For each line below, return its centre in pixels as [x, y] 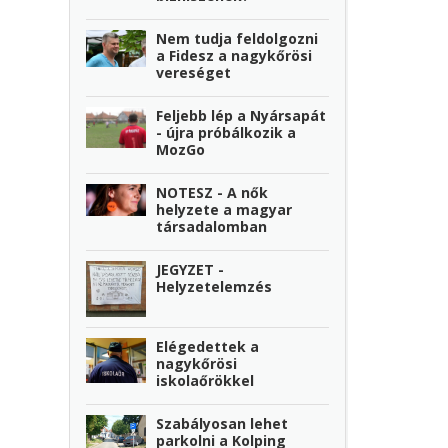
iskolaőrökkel [205, 380]
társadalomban [212, 226]
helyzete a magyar [224, 209]
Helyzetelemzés [214, 286]
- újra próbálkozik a [226, 132]
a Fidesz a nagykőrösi [234, 55]
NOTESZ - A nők [212, 192]
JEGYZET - [190, 269]
